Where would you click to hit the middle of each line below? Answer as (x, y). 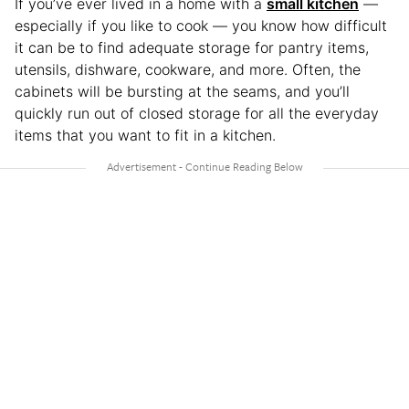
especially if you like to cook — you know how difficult (201, 25)
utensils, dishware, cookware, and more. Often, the (188, 69)
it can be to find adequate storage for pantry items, (192, 47)
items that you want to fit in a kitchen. (145, 135)
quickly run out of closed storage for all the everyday (197, 113)
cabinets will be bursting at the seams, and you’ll (182, 91)
